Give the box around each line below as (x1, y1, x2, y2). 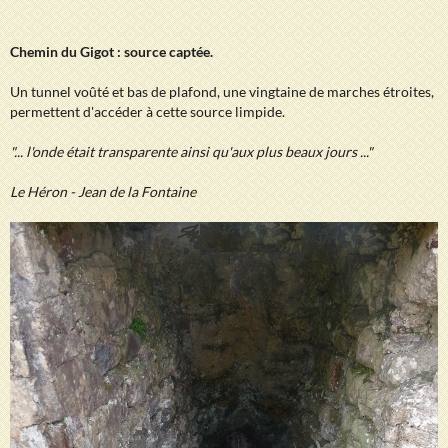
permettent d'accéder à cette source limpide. (10, 102, 285, 120)
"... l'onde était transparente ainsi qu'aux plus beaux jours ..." (10, 142, 373, 160)
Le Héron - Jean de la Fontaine (10, 182, 196, 200)
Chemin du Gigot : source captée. (10, 42, 213, 60)
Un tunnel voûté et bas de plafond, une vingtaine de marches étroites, (10, 82, 434, 100)
